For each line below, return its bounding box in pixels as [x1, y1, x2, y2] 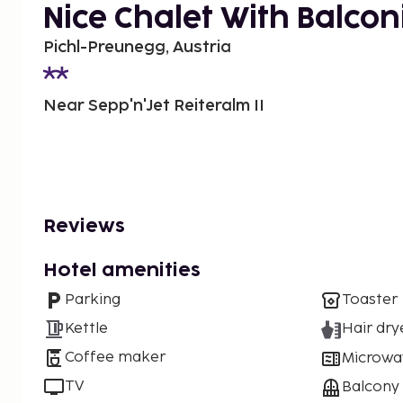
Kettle [65, 319, 108, 337]
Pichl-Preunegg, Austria [43, 37, 231, 57]
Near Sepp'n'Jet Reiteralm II [43, 95, 264, 115]
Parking [65, 291, 121, 309]
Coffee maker [65, 348, 166, 366]
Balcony [342, 378, 399, 396]
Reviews [43, 217, 125, 236]
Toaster [342, 291, 398, 309]
